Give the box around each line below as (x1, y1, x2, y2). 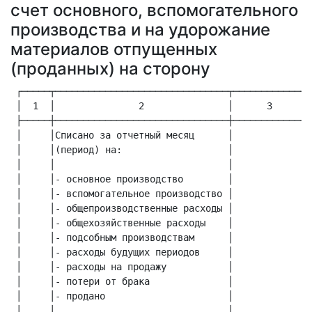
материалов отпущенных (10, 39, 217, 59)
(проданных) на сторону (10, 58, 210, 79)
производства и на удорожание (10, 19, 270, 40)
